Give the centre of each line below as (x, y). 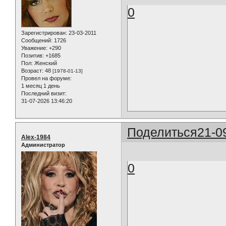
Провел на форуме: (46, 78)
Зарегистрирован (43, 33)
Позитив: (33, 56)
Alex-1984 (36, 137)
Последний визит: (44, 94)
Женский (45, 63)
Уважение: (34, 48)
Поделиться (162, 132)
